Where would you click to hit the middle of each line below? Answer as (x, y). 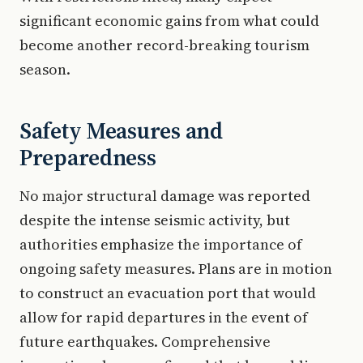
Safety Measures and (121, 130)
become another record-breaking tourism (164, 45)
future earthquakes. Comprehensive (145, 341)
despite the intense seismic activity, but (155, 220)
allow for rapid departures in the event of (164, 317)
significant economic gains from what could (169, 20)
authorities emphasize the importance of (161, 244)
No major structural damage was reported (165, 195)
